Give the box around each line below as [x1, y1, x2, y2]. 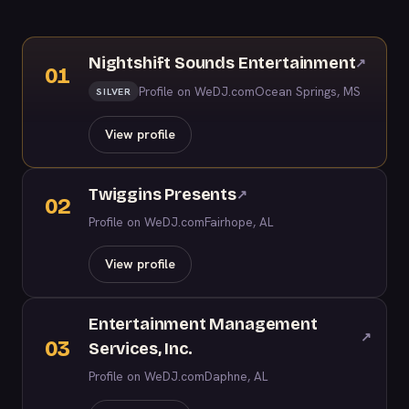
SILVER [96, 85, 132, 98]
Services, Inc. [89, 339, 193, 359]
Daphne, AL [204, 368, 267, 384]
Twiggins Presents [89, 184, 236, 204]
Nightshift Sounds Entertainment [89, 53, 356, 73]
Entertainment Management [89, 314, 318, 334]
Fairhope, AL [204, 214, 273, 230]
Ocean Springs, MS [255, 83, 362, 100]
